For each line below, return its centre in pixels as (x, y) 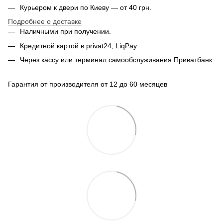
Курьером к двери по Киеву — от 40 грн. (86, 7)
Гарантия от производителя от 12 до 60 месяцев (88, 84)
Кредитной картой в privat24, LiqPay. (79, 46)
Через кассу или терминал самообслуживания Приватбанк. (117, 60)
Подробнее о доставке (45, 22)
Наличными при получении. (65, 32)
